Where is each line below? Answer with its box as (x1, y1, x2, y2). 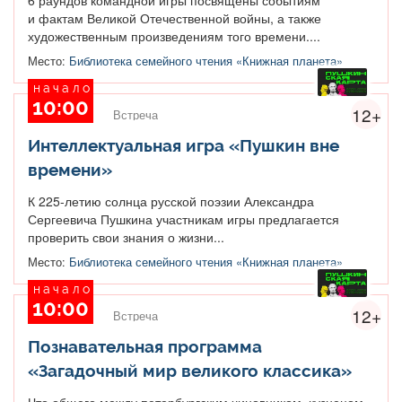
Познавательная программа (28, 336, 262, 356)
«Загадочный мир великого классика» (28, 360, 352, 380)
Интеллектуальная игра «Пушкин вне (28, 135, 339, 155)
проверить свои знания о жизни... (28, 227, 224, 246)
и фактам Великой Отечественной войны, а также (28, 8, 321, 27)
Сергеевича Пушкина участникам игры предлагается (28, 209, 339, 228)
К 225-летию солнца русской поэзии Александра (28, 191, 314, 210)
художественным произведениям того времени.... (28, 26, 320, 45)
